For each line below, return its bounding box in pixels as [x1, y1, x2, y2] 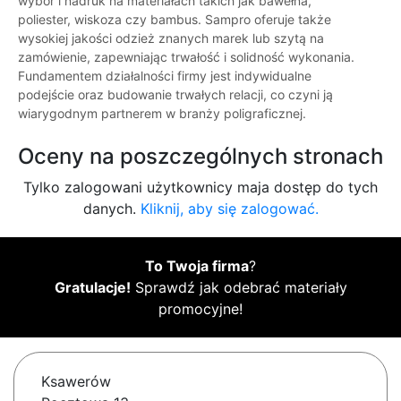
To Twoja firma [145, 257, 249, 276]
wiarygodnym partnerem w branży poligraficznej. [18, 106, 306, 122]
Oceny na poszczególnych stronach [18, 143, 383, 170]
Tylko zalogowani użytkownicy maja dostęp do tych [23, 178, 378, 197]
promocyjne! [158, 300, 243, 319]
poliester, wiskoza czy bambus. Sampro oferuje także [18, 12, 331, 28]
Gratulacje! [54, 278, 131, 297]
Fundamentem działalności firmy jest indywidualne [18, 68, 311, 84]
